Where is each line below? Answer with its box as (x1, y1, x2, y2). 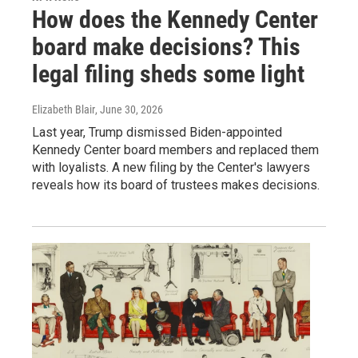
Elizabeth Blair (32, 102, 95, 116)
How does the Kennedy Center (32, 5, 318, 34)
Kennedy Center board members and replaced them (32, 141, 319, 157)
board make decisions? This (32, 32, 300, 61)
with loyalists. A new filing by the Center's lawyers (32, 159, 310, 175)
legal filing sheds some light (32, 59, 304, 88)
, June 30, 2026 (95, 102, 163, 116)
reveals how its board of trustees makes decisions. (32, 177, 320, 193)
